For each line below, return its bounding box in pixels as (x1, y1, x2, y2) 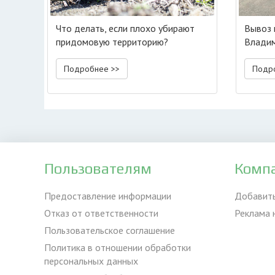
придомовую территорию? (56, 36, 168, 48)
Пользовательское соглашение (44, 224, 175, 236)
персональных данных (44, 255, 138, 267)
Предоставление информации (44, 190, 171, 202)
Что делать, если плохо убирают (56, 22, 195, 34)
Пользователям (44, 160, 152, 177)
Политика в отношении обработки (44, 241, 191, 254)
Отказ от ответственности (44, 207, 158, 219)
